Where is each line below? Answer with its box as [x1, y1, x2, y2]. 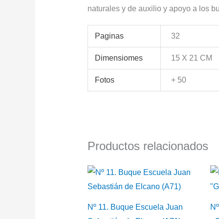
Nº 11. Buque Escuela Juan [87, 202, 183, 211]
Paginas [95, 32, 124, 41]
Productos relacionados [87, 139, 208, 153]
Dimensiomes [95, 54, 143, 63]
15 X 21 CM [171, 54, 213, 63]
